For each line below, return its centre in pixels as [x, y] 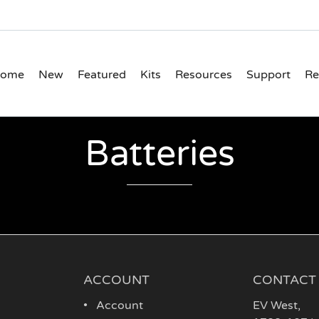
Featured [102, 74]
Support [268, 74]
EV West [276, 306]
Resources [204, 74]
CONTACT [285, 280]
